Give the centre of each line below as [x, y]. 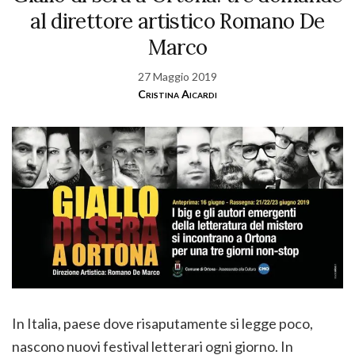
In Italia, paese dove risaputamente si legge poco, [162, 324]
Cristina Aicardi [177, 94]
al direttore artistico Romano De [177, 21]
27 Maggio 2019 [177, 77]
